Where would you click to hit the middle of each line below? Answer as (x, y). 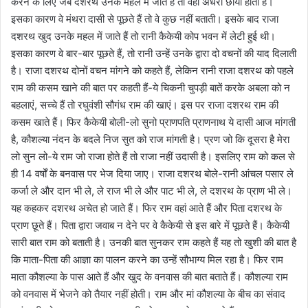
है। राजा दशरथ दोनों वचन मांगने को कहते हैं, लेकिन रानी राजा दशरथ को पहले (152, 70)
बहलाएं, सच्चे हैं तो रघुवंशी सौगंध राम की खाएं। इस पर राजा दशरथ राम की (145, 104)
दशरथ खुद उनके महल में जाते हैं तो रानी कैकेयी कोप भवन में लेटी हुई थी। (143, 36)
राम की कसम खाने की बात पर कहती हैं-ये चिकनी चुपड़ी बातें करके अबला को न (151, 87)
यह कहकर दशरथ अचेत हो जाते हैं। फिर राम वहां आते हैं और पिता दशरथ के (146, 208)
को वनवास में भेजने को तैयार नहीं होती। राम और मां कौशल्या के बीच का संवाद (148, 294)
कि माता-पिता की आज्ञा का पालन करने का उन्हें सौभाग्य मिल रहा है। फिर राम (147, 259)
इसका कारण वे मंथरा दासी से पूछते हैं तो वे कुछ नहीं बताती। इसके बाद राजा (145, 19)
